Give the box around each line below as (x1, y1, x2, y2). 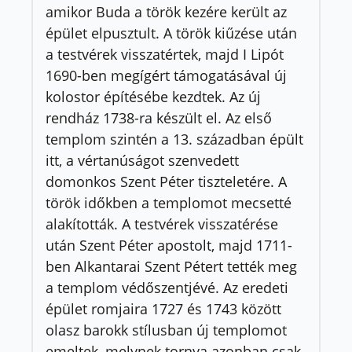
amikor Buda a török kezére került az (46, 2, 287, 22)
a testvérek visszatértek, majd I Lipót (46, 45, 284, 64)
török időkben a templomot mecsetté (46, 193, 291, 213)
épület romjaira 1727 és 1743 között (46, 299, 281, 319)
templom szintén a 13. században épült (46, 130, 303, 149)
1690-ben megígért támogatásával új (46, 66, 287, 86)
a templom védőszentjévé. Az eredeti (46, 278, 288, 298)
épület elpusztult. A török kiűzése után (46, 24, 297, 43)
